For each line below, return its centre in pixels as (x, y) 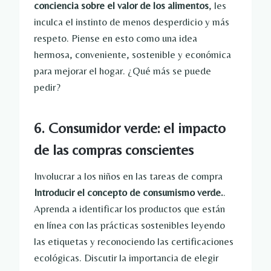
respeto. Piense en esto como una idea (116, 38)
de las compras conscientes (114, 150)
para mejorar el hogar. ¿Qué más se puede (122, 71)
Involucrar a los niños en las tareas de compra (128, 176)
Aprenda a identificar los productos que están (129, 209)
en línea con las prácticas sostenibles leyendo (129, 225)
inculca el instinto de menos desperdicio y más (132, 22)
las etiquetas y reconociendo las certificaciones (134, 242)
